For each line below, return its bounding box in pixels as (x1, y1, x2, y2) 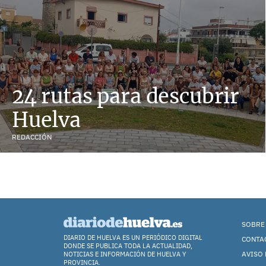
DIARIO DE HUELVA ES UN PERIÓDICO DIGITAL (64, 233, 202, 242)
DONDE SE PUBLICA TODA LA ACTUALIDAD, (64, 242, 192, 250)
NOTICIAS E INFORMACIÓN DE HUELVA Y (64, 250, 186, 258)
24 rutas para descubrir (12, 83, 240, 109)
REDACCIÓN (12, 132, 52, 141)
